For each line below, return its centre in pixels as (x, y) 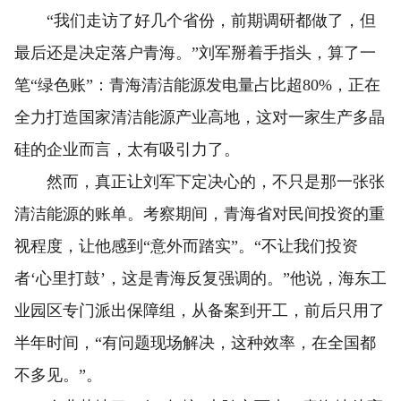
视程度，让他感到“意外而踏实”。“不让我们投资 (186, 246)
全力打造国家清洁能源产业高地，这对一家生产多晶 (200, 117)
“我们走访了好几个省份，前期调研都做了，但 (195, 20)
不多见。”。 (58, 375)
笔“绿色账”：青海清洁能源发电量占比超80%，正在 (197, 85)
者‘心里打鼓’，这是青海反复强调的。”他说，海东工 (200, 278)
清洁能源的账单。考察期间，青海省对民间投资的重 (200, 213)
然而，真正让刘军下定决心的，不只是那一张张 (200, 181)
